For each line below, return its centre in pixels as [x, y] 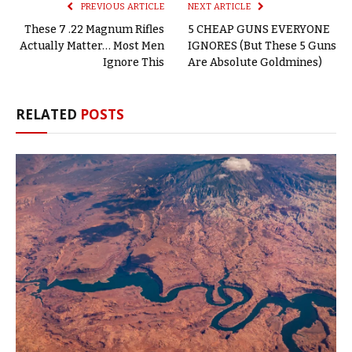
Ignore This [134, 63]
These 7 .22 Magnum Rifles [94, 30]
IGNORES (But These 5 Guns [262, 46]
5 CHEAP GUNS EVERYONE [259, 30]
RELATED [48, 115]
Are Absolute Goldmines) [255, 63]
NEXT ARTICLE [220, 7]
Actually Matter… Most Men [92, 46]
